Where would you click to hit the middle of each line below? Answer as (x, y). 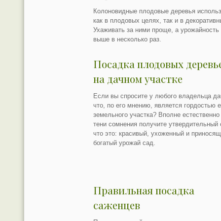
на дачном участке (138, 79)
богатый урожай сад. (125, 143)
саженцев (117, 205)
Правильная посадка (144, 190)
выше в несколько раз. (128, 39)
